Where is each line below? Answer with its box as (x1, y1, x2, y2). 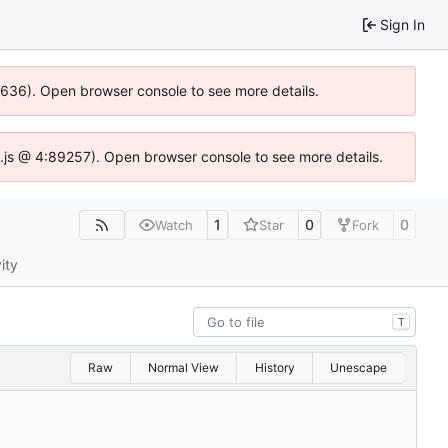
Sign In (380, 15, 425, 33)
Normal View (148, 360, 220, 376)
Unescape (329, 360, 387, 376)
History (254, 360, 295, 376)
